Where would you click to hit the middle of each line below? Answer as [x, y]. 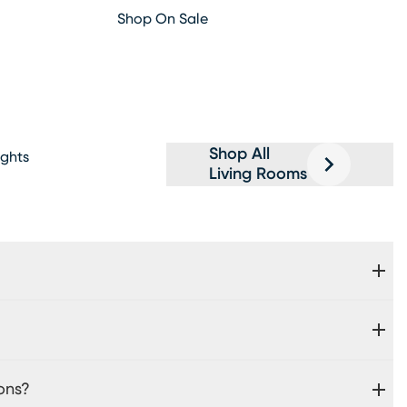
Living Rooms [258, 174]
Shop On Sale [162, 19]
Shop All [239, 154]
